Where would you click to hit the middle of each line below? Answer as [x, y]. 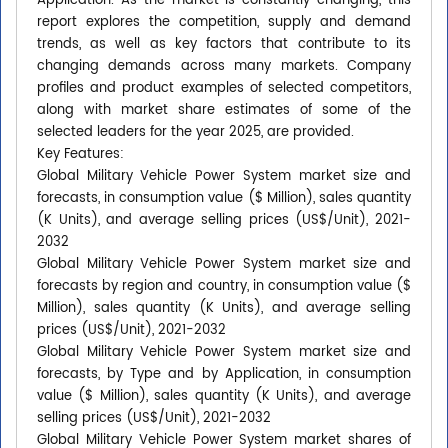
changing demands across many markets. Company [224, 67]
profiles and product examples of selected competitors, [224, 89]
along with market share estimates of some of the [224, 111]
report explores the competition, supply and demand [224, 23]
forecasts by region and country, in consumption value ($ [224, 287]
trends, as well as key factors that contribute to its [224, 45]
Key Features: [80, 155]
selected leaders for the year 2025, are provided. [195, 133]
